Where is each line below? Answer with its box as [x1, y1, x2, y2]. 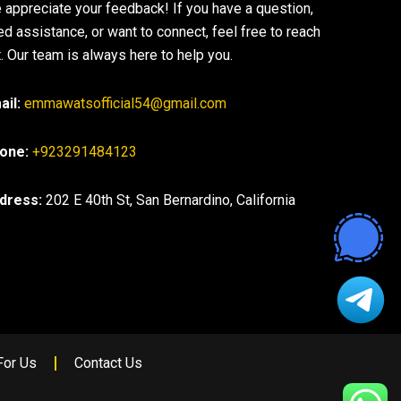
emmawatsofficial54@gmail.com [24, 95, 227, 112]
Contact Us [74, 354, 142, 371]
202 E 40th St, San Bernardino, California [46, 192, 296, 209]
